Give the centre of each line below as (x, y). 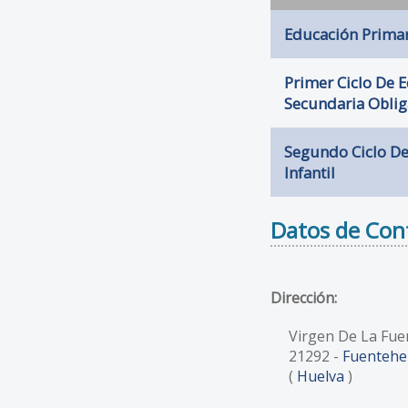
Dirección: (304, 297)
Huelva (321, 376)
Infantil (310, 172)
